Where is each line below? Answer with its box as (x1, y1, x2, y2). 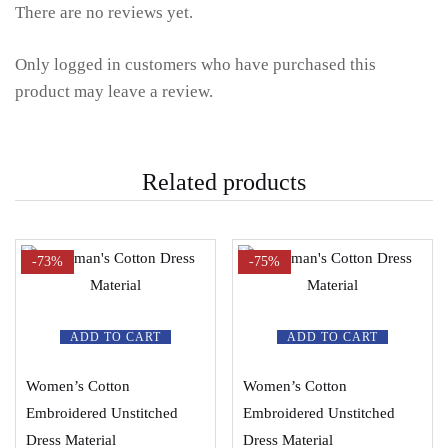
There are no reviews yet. (15, 3, 193, 23)
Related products (142, 169, 306, 196)
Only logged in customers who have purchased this (15, 55, 376, 75)
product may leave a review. (15, 82, 213, 102)
